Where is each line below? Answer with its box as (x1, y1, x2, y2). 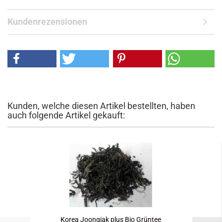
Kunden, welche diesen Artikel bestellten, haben (7, 101, 195, 111)
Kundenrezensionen (7, 16, 87, 27)
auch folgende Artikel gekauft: (7, 110, 125, 120)
